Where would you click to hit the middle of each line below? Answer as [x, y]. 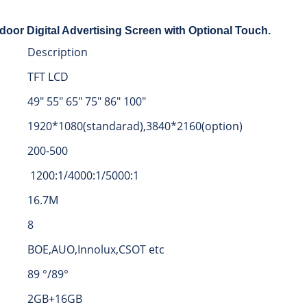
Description [58, 52]
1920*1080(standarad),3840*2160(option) [135, 126]
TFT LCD [48, 77]
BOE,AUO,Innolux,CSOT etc [96, 250]
